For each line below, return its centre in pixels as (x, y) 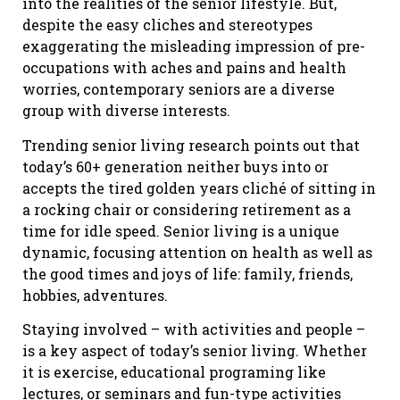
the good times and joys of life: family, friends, (187, 273)
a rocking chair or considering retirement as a (187, 209)
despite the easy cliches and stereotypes (167, 25)
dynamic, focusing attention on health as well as (197, 252)
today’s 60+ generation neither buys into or (175, 166)
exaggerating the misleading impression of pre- (194, 46)
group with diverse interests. (126, 111)
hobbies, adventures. (95, 295)
